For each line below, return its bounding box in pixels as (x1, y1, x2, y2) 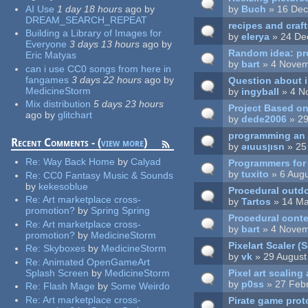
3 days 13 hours (69, 38, 140, 50)
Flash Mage (43, 280, 95, 292)
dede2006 (241, 113, 287, 124)
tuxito (241, 168, 269, 179)
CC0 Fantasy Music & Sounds (43, 169, 173, 181)
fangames (25, 74, 69, 85)
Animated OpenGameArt (42, 256, 150, 267)
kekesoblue (38, 180, 88, 192)
